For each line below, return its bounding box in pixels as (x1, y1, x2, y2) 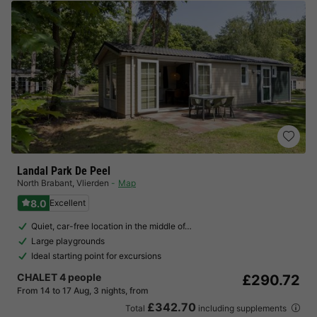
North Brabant (17, 178, 72, 188)
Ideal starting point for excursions (31, 250, 161, 261)
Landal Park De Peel (17, 164, 110, 178)
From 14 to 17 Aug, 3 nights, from (17, 285, 149, 296)
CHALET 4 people (17, 271, 101, 283)
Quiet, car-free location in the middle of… (31, 221, 192, 231)
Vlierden (76, 178, 109, 188)
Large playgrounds (31, 236, 105, 246)
